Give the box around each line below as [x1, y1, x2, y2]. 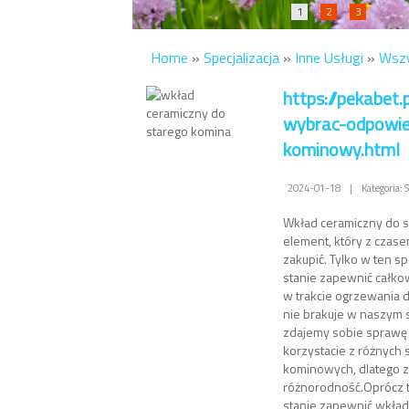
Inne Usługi [295, 46, 363, 68]
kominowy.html [282, 134, 400, 163]
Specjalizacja [204, 46, 279, 68]
